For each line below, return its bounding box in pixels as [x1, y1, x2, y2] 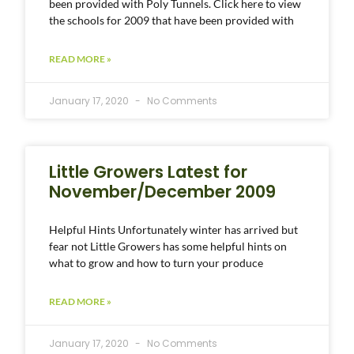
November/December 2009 [49, 179, 277, 203]
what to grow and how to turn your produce [49, 255, 264, 269]
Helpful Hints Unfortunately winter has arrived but [49, 222, 299, 236]
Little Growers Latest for [49, 160, 248, 183]
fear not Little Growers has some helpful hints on [49, 239, 288, 253]
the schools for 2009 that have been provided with [49, 13, 295, 27]
